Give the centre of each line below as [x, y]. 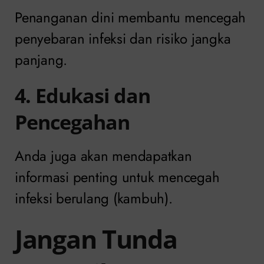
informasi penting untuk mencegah [117, 177]
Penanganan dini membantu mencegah [131, 18]
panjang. [41, 60]
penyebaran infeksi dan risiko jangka [123, 39]
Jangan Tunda [96, 239]
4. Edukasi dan [82, 96]
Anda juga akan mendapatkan [103, 156]
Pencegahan [72, 122]
